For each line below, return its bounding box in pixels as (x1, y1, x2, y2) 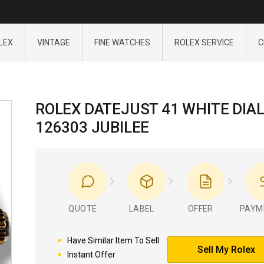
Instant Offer (67, 250, 115, 259)
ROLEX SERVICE (174, 38, 234, 47)
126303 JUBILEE (35, 118, 150, 136)
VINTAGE (37, 38, 70, 47)
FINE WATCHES (94, 38, 150, 47)
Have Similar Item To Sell (67, 236, 159, 245)
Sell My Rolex (197, 244, 255, 255)
